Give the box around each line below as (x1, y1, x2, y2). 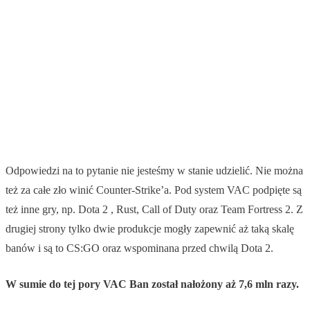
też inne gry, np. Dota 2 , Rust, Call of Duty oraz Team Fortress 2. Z (6, 203, 303, 215)
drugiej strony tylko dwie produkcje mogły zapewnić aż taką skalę (6, 222, 294, 235)
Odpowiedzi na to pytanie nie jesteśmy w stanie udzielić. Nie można (6, 164, 303, 176)
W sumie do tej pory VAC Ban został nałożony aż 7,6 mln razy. (6, 277, 299, 290)
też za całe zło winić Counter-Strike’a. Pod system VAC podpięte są (6, 183, 302, 196)
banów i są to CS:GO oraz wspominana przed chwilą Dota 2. (6, 241, 276, 254)
